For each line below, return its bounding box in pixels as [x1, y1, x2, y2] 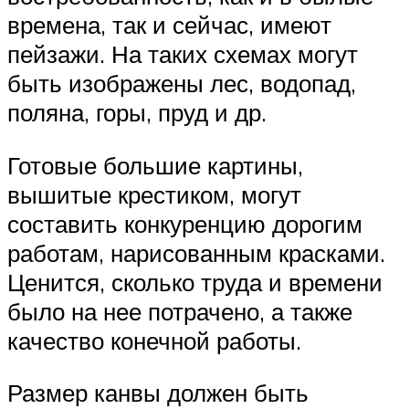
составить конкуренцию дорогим [7, 208, 362, 238]
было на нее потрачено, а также [7, 296, 352, 326]
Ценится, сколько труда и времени [7, 267, 383, 297]
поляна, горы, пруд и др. [7, 98, 267, 128]
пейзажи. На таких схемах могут [7, 39, 358, 69]
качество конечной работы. [7, 325, 301, 355]
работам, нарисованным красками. [7, 237, 385, 267]
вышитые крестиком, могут [7, 179, 301, 209]
